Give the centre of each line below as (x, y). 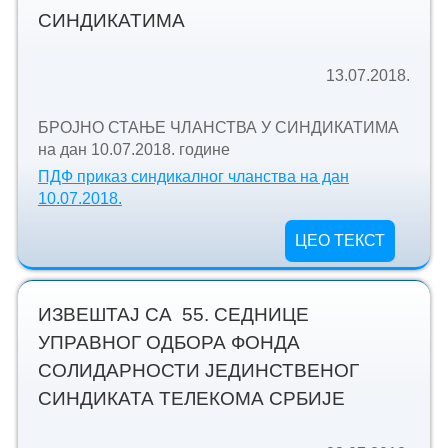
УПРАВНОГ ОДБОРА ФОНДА (168, 342)
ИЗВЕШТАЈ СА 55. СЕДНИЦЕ (173, 314)
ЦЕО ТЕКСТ (340, 240)
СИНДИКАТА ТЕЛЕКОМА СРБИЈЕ (191, 398)
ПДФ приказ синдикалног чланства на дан (193, 176)
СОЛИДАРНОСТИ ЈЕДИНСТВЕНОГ (198, 370)
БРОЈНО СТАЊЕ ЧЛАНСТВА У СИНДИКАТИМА (218, 128)
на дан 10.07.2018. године (133, 150)
